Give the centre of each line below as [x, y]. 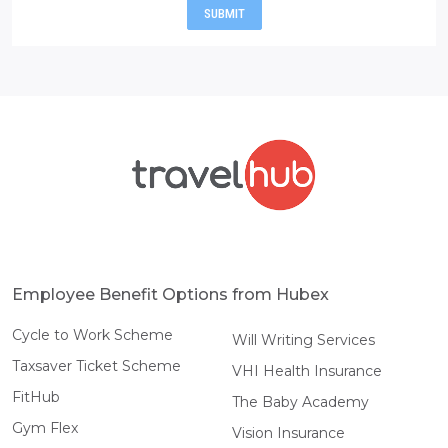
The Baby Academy [300, 401]
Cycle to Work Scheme [92, 334]
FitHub [36, 396]
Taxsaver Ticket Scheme [96, 365]
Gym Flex [45, 427]
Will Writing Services [303, 339]
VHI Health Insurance [306, 370]
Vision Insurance [288, 432]
